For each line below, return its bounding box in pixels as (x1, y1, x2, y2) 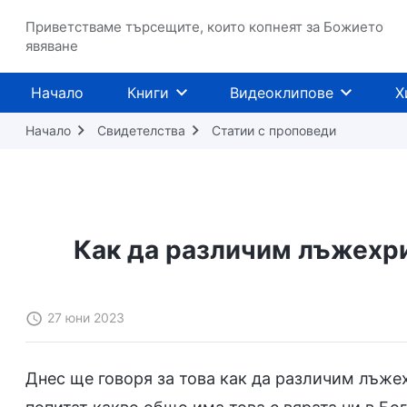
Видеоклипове (230, 84, 333, 102)
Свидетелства (97, 123, 185, 138)
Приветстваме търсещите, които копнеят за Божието (25, 18, 383, 35)
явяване (25, 37, 78, 55)
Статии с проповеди (212, 123, 336, 138)
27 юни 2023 (47, 310, 124, 325)
